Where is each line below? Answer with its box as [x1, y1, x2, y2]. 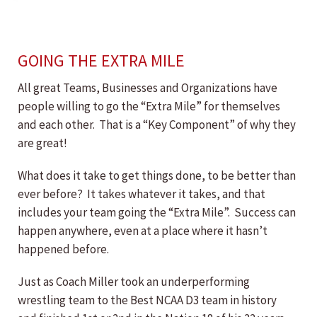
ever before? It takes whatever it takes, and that [18, 186, 265, 202]
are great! [18, 135, 67, 151]
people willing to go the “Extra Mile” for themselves [18, 98, 280, 115]
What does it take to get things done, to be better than [18, 168, 296, 184]
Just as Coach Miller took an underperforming [18, 274, 250, 290]
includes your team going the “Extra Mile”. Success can [18, 204, 296, 221]
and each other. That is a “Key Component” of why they [18, 117, 296, 133]
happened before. [18, 241, 109, 258]
